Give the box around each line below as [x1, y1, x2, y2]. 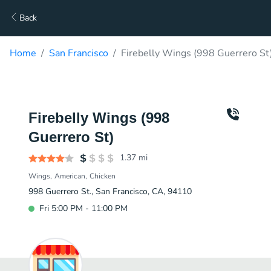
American [54, 171, 85, 181]
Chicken [90, 171, 116, 181]
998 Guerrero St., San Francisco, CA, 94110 [28, 186, 192, 197]
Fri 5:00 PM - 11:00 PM [39, 203, 128, 214]
